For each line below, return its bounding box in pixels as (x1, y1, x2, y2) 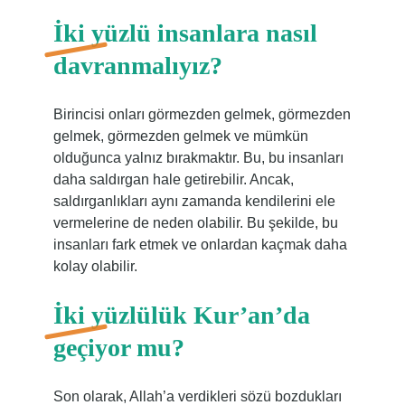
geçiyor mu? (52, 334, 184, 362)
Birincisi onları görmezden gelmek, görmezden (52, 107, 351, 122)
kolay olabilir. (52, 259, 137, 274)
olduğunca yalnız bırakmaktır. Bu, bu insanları (52, 150, 344, 165)
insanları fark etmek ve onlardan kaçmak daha (52, 237, 347, 252)
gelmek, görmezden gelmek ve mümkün (52, 128, 308, 144)
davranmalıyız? (52, 52, 222, 80)
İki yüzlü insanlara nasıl (52, 19, 317, 47)
